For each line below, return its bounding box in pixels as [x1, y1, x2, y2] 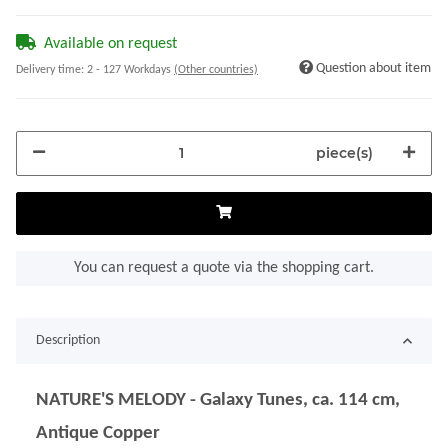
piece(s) [316, 143, 373, 162]
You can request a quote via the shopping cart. [74, 259, 374, 276]
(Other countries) [174, 63, 258, 76]
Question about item [316, 61, 431, 77]
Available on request [44, 35, 177, 52]
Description [36, 332, 100, 348]
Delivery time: [16, 63, 87, 76]
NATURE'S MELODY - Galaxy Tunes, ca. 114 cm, [36, 390, 400, 410]
